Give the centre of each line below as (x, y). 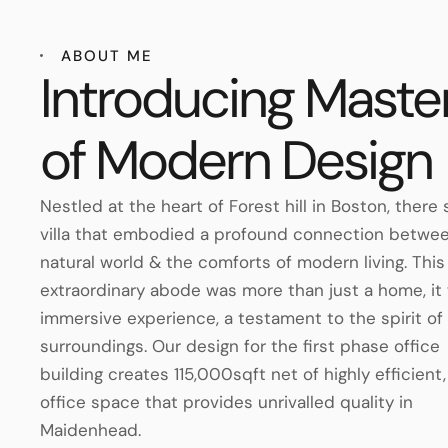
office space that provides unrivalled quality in (226, 401)
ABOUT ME (106, 55)
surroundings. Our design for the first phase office (240, 345)
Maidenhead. (90, 429)
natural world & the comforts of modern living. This (242, 261)
